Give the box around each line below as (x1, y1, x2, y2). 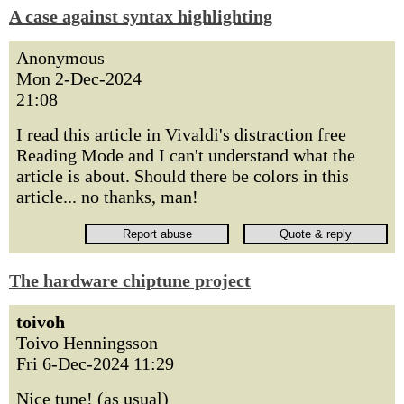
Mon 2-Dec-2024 (16, 69, 142, 88)
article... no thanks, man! (16, 187, 198, 207)
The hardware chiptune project (9, 271, 251, 290)
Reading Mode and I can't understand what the (16, 145, 355, 165)
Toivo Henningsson (16, 333, 158, 353)
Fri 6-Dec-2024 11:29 (16, 353, 174, 373)
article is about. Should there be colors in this (16, 166, 349, 186)
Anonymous (16, 48, 105, 68)
